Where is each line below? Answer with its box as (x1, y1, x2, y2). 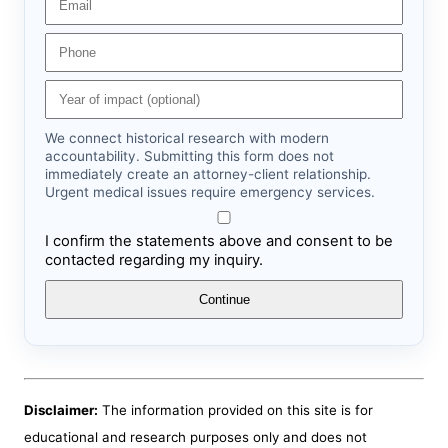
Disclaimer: (24, 402, 98, 419)
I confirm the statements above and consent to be (45, 232, 393, 251)
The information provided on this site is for (98, 402, 373, 419)
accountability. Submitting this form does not (45, 148, 334, 165)
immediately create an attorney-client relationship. (45, 166, 371, 183)
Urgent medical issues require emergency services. (45, 184, 375, 201)
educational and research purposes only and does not (24, 429, 367, 446)
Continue (198, 292, 250, 308)
